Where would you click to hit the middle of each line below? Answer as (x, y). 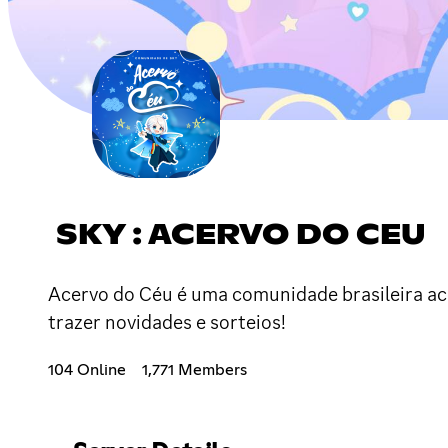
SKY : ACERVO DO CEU (241, 235)
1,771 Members (194, 369)
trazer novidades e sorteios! (167, 321)
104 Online (87, 369)
